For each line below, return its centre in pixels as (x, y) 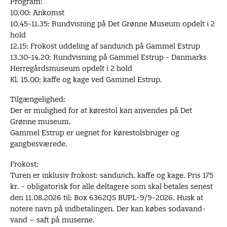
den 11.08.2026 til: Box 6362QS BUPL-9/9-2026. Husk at (107, 197)
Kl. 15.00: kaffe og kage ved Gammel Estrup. (86, 79)
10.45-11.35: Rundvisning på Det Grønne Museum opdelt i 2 (112, 24)
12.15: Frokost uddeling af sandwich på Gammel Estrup (105, 46)
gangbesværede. (39, 144)
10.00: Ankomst (37, 12)
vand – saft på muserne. (52, 220)
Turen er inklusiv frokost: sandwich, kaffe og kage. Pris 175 (112, 175)
